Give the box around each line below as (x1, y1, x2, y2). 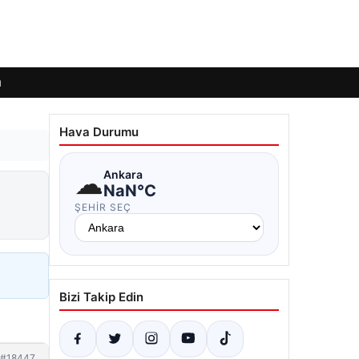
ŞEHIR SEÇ (75, 201, 131, 213)
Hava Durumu (59, 124, 139, 139)
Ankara (103, 167, 143, 181)
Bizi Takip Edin (59, 289, 143, 305)
